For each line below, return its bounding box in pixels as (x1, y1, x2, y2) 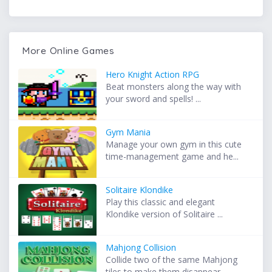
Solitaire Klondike (106, 184, 174, 196)
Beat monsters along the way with (106, 81, 242, 93)
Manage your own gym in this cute (106, 138, 242, 151)
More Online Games (22, 44, 115, 57)
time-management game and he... (106, 151, 239, 163)
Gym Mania (106, 126, 151, 138)
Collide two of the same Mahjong (106, 254, 238, 266)
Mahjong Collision (106, 242, 177, 254)
